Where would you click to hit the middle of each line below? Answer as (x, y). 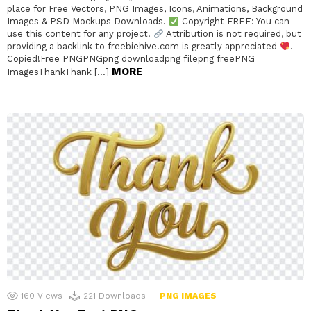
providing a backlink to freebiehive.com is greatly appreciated (143, 47)
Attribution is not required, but (232, 34)
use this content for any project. (80, 34)
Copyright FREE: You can (234, 22)
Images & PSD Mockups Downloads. (88, 22)
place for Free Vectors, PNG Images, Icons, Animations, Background (155, 9)
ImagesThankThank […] (59, 72)
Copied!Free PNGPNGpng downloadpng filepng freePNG (131, 59)
